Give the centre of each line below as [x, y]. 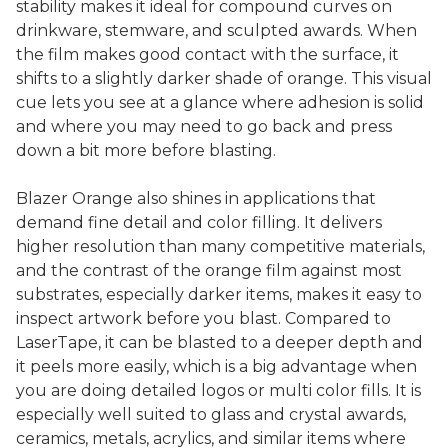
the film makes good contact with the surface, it [207, 54]
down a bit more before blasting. [146, 150]
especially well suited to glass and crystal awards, [211, 414]
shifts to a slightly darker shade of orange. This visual [224, 78]
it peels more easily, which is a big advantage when [216, 366]
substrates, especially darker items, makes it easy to [219, 294]
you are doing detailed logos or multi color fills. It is [218, 390]
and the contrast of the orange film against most [209, 270]
